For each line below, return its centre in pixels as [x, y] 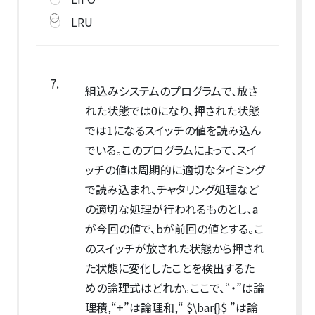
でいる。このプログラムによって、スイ [171, 150]
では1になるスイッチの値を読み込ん [173, 130]
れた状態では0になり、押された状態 [172, 111]
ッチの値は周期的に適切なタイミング [174, 170]
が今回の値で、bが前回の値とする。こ [174, 229]
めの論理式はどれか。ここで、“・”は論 [174, 288]
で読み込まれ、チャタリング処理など [172, 189]
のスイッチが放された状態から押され [174, 249]
